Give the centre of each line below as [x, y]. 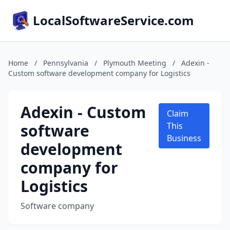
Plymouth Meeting [135, 63]
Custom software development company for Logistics [99, 73]
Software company [57, 206]
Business [184, 138]
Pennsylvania [66, 63]
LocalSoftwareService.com [113, 20]
